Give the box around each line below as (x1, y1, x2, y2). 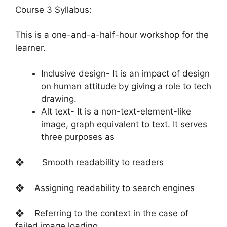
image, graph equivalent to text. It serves (41, 119, 207, 129)
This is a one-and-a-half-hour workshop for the (15, 30, 209, 41)
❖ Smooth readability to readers (15, 157, 164, 168)
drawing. (41, 93, 77, 104)
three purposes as (41, 131, 115, 142)
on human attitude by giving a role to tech (41, 81, 211, 91)
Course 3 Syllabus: (15, 4, 92, 15)
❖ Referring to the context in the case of (15, 208, 188, 219)
